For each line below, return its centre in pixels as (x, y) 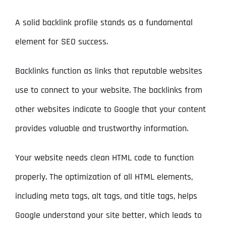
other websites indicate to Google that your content (110, 109)
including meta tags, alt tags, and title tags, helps (106, 196)
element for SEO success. (61, 42)
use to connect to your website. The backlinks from (108, 90)
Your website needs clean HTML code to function (104, 158)
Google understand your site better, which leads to (108, 215)
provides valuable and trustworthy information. (101, 129)
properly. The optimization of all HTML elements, (104, 177)
